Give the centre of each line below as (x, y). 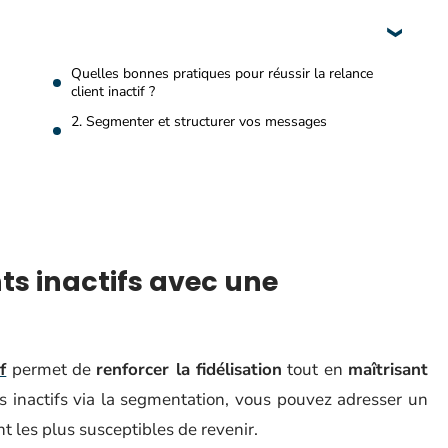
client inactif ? (113, 91)
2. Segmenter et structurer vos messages (199, 121)
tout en (315, 369)
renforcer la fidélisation (189, 369)
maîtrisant (388, 369)
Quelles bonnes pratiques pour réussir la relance (222, 73)
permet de (51, 369)
